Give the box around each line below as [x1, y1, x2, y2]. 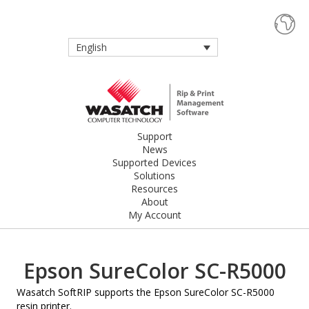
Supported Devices [112, 156, 197, 170]
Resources [131, 182, 178, 196]
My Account [128, 208, 181, 222]
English [76, 41, 107, 54]
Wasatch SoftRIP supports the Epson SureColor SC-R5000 [17, 286, 275, 299]
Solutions [134, 169, 175, 183]
